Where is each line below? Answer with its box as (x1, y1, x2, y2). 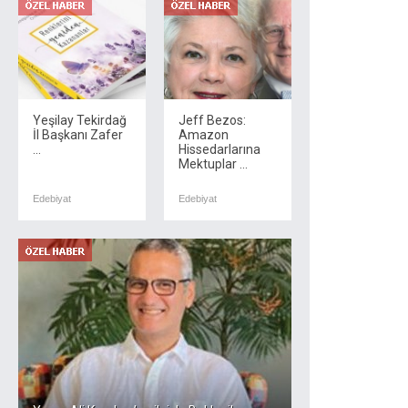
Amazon (178, 127, 229, 142)
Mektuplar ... (178, 157, 248, 171)
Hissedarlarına (178, 142, 260, 157)
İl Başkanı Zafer (33, 127, 123, 142)
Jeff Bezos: (178, 113, 246, 127)
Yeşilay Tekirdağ (33, 113, 127, 127)
